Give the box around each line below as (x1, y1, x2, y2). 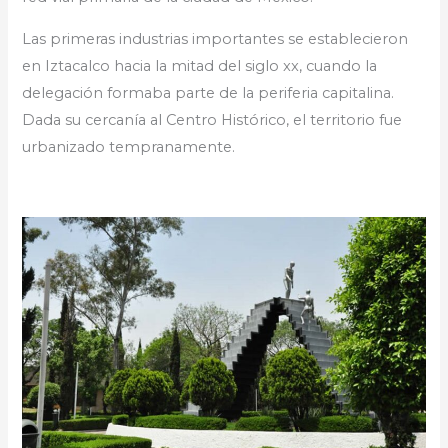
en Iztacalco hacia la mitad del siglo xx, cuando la (22, 56, 378, 75)
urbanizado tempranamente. (22, 137, 236, 156)
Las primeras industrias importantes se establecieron (22, 29, 409, 48)
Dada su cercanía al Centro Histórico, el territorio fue (22, 110, 403, 129)
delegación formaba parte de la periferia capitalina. (22, 83, 395, 102)
